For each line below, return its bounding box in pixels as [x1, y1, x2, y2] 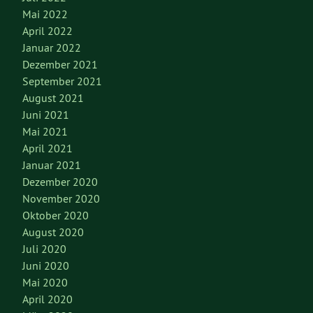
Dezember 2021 [22, 57, 98, 72]
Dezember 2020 [22, 175, 98, 189]
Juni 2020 [22, 259, 69, 273]
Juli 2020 [22, 242, 66, 256]
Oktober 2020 [22, 208, 89, 223]
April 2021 [22, 141, 73, 156]
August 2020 [22, 225, 84, 240]
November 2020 [22, 191, 100, 206]
